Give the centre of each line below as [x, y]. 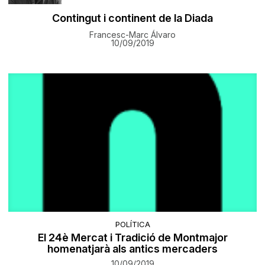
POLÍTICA [132, 224]
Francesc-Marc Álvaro [132, 34]
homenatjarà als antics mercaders [132, 249]
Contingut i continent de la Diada [132, 18]
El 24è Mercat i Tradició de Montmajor [132, 238]
